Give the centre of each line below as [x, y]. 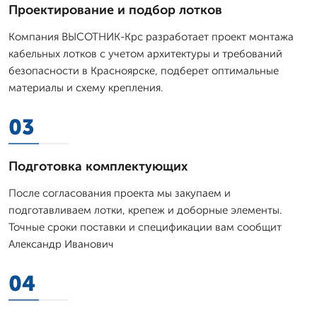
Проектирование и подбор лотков [115, 10]
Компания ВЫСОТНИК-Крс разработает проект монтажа [151, 36]
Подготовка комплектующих [98, 166]
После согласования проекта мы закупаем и [120, 193]
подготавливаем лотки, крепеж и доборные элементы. [145, 210]
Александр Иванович [61, 244]
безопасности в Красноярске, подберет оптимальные [144, 70]
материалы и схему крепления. [86, 87]
